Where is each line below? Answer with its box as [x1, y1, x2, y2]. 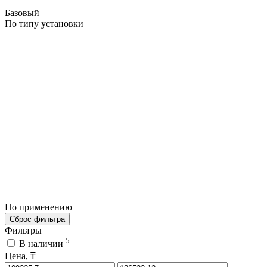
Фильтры [5, 225, 42, 235]
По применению [5, 201, 74, 212]
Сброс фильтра [10, 214, 65, 223]
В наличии [19, 238, 66, 249]
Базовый [5, 7, 42, 18]
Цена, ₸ [5, 251, 36, 262]
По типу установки [5, 18, 83, 29]
